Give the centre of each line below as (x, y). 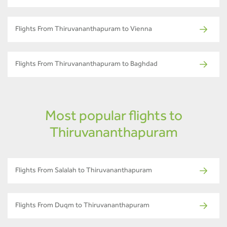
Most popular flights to (113, 117)
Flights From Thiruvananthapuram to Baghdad (86, 65)
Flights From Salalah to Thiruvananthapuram (84, 171)
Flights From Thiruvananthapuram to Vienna (84, 30)
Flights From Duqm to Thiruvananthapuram (82, 206)
